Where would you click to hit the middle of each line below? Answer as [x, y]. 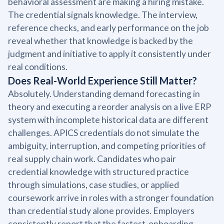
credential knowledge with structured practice [98, 171]
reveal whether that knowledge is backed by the [100, 40]
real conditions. [38, 66]
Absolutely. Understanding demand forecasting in [104, 93]
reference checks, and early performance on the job [108, 27]
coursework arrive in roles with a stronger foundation [111, 197]
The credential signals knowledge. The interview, [103, 14]
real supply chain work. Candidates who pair [92, 158]
